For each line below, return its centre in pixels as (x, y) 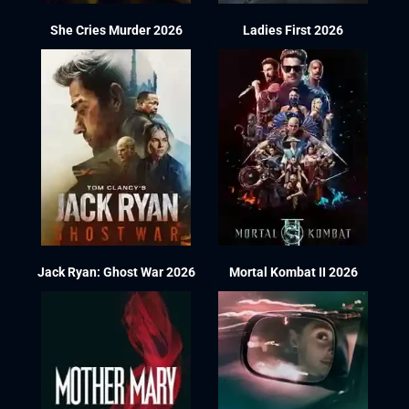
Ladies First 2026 (294, 31)
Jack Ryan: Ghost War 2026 (116, 272)
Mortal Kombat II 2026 (293, 272)
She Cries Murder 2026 (116, 31)
